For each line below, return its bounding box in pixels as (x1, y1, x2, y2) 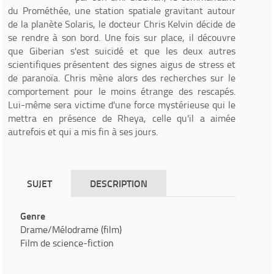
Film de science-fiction (20, 236, 114, 250)
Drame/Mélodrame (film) (20, 223, 122, 236)
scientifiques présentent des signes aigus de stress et (8, 57, 235, 71)
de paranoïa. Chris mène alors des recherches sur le (8, 71, 235, 84)
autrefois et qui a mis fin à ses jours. (8, 125, 158, 138)
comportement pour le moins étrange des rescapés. (8, 84, 235, 98)
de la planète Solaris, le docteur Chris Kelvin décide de (8, 17, 235, 31)
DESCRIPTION (90, 176, 147, 190)
